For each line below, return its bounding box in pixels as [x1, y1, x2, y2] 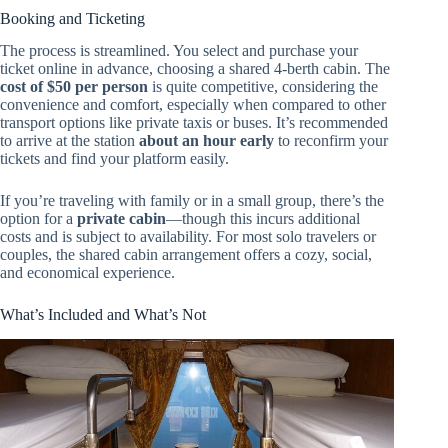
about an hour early [139, 132, 274, 150]
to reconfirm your [274, 132, 388, 150]
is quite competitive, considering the [148, 78, 378, 96]
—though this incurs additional [166, 210, 360, 228]
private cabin [77, 210, 166, 228]
